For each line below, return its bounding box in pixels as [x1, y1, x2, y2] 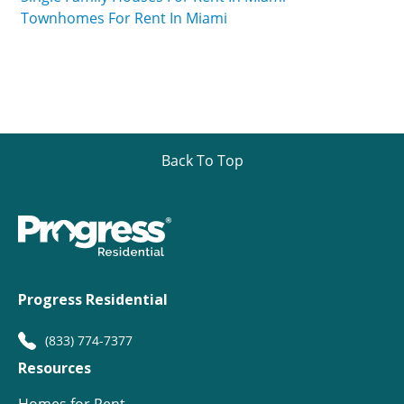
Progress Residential [18, 289, 168, 310]
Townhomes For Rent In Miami [21, 8, 227, 29]
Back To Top [161, 151, 243, 171]
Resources [18, 358, 91, 379]
